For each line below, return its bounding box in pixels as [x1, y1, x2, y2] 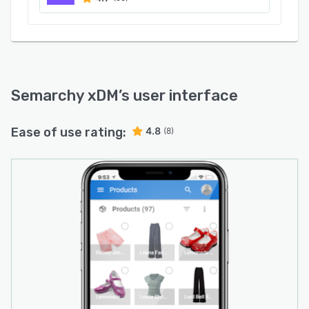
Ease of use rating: [11, 125, 126, 140]
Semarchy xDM [11, 86, 119, 105]
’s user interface [119, 86, 238, 105]
